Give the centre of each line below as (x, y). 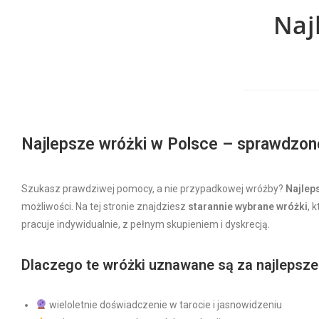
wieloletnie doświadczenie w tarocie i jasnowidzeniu (164, 305)
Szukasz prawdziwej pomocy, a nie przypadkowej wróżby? (153, 189)
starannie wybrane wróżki (248, 206)
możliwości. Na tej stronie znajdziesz (105, 206)
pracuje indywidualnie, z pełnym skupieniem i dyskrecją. (146, 224)
